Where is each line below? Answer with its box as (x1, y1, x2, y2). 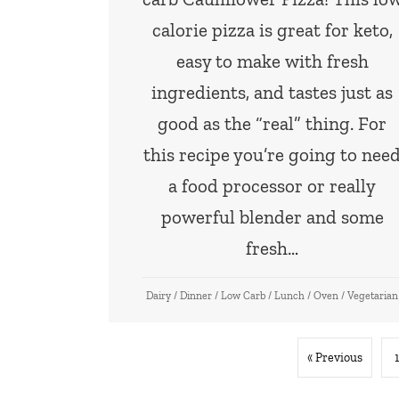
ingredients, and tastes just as (151, 80, 394, 103)
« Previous (306, 349, 362, 365)
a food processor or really (168, 174, 377, 197)
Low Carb (221, 289, 266, 302)
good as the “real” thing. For (158, 111, 387, 134)
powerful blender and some (160, 205, 384, 228)
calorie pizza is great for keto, (151, 18, 393, 41)
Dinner (180, 289, 213, 302)
